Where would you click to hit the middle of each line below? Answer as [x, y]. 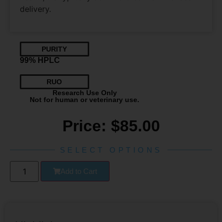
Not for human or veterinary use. [85, 100]
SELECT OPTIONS [111, 150]
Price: [86, 126]
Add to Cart [79, 171]
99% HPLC [40, 60]
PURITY [55, 49]
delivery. [35, 9]
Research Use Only [84, 93]
